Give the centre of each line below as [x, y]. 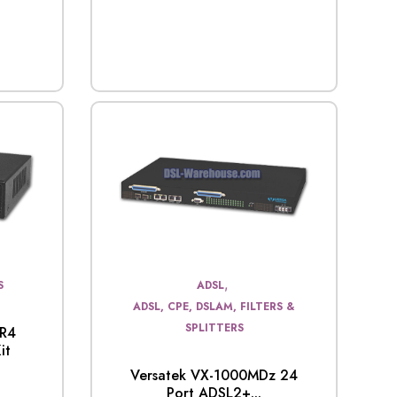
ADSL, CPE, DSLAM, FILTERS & [214, 306]
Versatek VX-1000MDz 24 [214, 375]
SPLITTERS [214, 327]
